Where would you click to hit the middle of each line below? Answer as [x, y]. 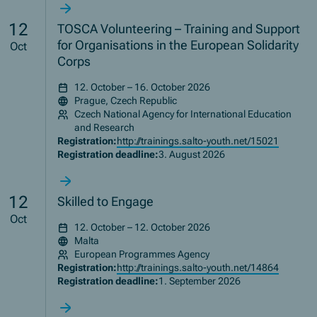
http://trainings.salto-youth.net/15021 [198, 141]
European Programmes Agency [142, 254]
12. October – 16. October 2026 [143, 87]
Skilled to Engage [106, 202]
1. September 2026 [200, 281]
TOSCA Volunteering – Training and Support [179, 29]
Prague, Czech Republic [126, 101]
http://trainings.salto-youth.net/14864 [198, 268]
